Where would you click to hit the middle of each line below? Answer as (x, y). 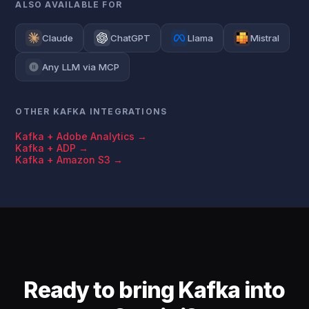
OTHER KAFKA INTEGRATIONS (91, 111)
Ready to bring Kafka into (154, 290)
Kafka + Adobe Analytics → (81, 136)
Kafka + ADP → (52, 148)
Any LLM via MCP (81, 67)
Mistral (265, 38)
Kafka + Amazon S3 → (69, 160)
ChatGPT (131, 38)
